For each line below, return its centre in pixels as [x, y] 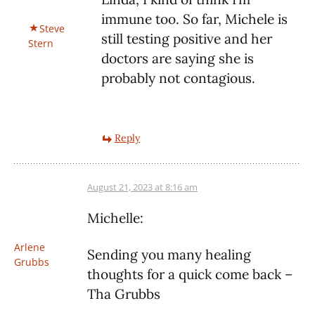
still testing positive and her [187, 39]
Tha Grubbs [124, 294]
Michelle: [115, 218]
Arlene [30, 247]
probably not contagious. [178, 78]
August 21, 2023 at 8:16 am [142, 187]
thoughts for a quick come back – [190, 275]
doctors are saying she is [178, 59]
